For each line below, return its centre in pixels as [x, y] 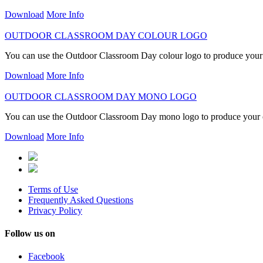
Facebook [46, 257]
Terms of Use [53, 189]
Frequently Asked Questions [81, 200]
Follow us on [30, 234]
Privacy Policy [55, 210]
